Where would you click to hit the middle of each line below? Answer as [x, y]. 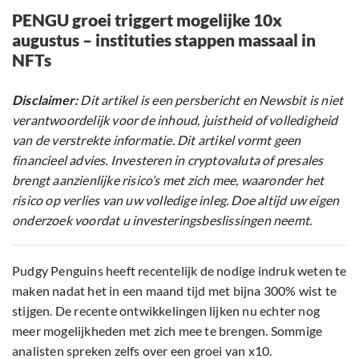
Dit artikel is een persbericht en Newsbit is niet [211, 100]
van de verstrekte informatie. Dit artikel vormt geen [157, 140]
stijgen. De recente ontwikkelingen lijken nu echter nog [166, 311]
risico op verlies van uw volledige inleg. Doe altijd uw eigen [176, 200]
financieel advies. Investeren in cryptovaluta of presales [168, 160]
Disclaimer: [45, 100]
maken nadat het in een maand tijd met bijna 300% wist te [175, 291]
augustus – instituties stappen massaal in [164, 40]
